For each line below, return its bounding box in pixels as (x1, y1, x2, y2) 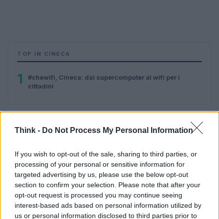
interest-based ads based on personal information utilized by (15, 201, 201, 209)
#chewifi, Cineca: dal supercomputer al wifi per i (28, 73, 180, 81)
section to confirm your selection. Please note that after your (15, 181, 200, 189)
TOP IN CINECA (17, 50, 70, 57)
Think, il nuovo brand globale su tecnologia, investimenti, (12, 176, 187, 184)
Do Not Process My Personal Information (42, 126, 193, 134)
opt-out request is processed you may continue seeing (15, 191, 182, 199)
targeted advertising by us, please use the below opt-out (15, 171, 188, 178)
